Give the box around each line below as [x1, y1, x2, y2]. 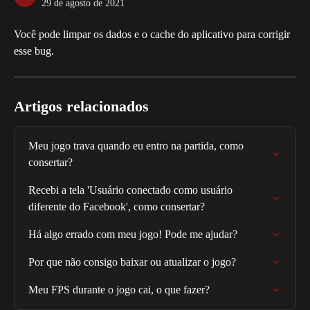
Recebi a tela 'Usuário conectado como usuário [28, 184, 235, 196]
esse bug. [14, 45, 54, 57]
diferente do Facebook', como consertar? [28, 201, 205, 212]
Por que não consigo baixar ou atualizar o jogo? [28, 256, 236, 268]
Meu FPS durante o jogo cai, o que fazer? [28, 284, 210, 295]
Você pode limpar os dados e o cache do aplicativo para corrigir [14, 28, 293, 40]
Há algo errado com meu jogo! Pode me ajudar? [28, 228, 237, 240]
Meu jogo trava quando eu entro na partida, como [28, 140, 246, 152]
